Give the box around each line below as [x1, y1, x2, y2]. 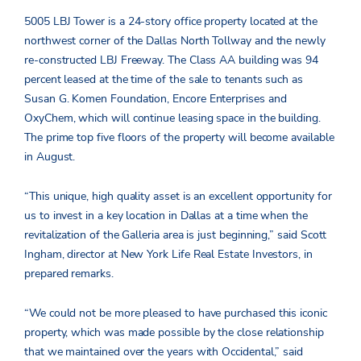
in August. [24, 148, 76, 164]
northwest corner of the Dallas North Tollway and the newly [24, 32, 326, 48]
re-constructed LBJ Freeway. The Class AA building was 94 [24, 52, 319, 68]
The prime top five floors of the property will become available [24, 129, 334, 145]
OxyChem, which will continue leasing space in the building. [24, 110, 321, 126]
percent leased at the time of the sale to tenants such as [24, 71, 304, 87]
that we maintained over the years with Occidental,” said [24, 343, 304, 359]
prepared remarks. [24, 265, 114, 281]
